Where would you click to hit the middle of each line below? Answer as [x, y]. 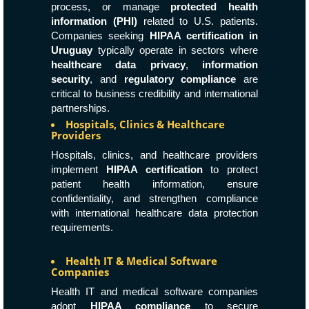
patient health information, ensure [154, 184]
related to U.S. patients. [198, 21]
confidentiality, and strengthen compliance [154, 198]
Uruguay [72, 50]
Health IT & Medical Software [141, 261]
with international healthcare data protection [154, 213]
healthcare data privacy [118, 64]
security [70, 79]
